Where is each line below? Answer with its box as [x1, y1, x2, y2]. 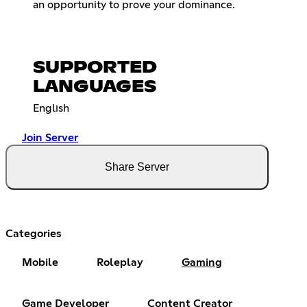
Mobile [22, 257, 58, 268]
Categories [5, 228, 62, 239]
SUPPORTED [33, 60, 157, 76]
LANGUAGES [33, 79, 156, 95]
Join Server [22, 132, 78, 143]
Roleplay [97, 257, 143, 268]
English [33, 103, 69, 114]
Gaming [182, 257, 222, 268]
